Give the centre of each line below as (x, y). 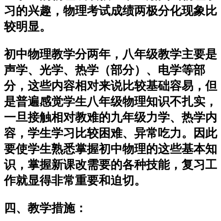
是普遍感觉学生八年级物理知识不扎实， (110, 101)
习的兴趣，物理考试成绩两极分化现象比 (110, 11)
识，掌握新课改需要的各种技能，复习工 (110, 165)
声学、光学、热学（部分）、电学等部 (105, 70)
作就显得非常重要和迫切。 (75, 180)
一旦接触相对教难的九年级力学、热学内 (110, 117)
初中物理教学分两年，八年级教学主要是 (110, 54)
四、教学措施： (45, 208)
